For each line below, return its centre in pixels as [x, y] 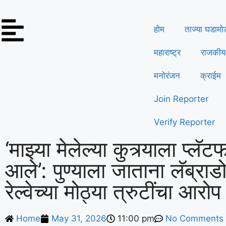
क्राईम [211, 76]
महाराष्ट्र [167, 52]
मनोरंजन [167, 76]
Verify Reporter [184, 122]
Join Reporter [181, 99]
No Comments [194, 218]
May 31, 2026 [79, 218]
